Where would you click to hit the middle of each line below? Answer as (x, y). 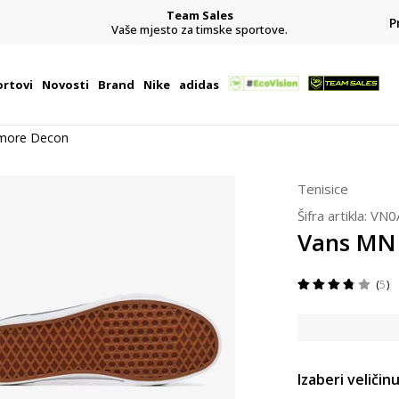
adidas (199, 85)
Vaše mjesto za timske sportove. (199, 29)
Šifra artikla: (334, 216)
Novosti (65, 85)
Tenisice (323, 189)
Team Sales (199, 15)
